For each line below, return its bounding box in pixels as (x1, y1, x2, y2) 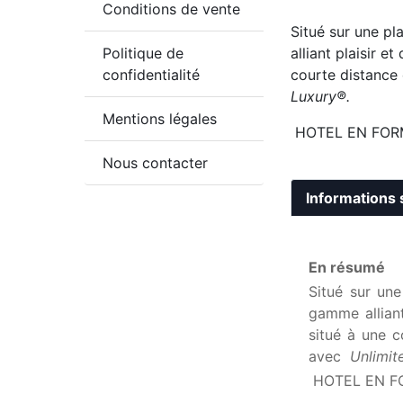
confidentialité (103, 65, 201, 84)
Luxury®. (291, 87, 351, 105)
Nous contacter (103, 153, 209, 172)
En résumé (309, 258, 386, 276)
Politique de (103, 43, 184, 62)
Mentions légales (103, 109, 218, 128)
